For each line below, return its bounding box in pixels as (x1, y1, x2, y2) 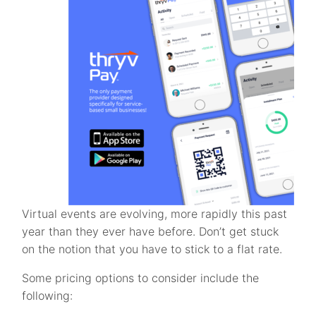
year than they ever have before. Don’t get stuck (22, 224, 279, 238)
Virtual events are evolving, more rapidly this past (22, 207, 288, 221)
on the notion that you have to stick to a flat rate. (22, 242, 283, 256)
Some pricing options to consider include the (22, 271, 260, 285)
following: (22, 288, 73, 303)
